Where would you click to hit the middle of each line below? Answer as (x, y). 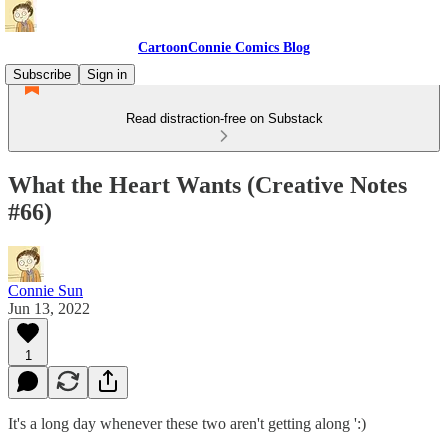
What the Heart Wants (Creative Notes (207, 184)
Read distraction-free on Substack (224, 118)
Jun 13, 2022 (49, 308)
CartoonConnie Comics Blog (224, 47)
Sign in (107, 74)
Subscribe (42, 74)
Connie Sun (45, 290)
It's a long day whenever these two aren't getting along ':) (187, 423)
